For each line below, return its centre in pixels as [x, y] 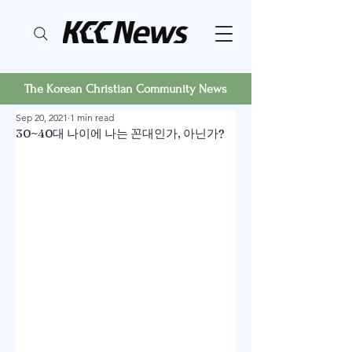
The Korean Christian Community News [126, 89]
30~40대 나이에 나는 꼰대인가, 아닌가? [120, 133]
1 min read [92, 117]
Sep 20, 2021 [42, 117]
